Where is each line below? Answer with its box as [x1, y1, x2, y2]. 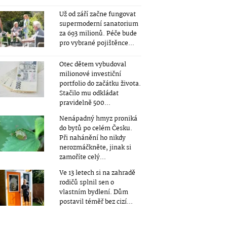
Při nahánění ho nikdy [59, 132, 126, 143]
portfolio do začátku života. [59, 78, 141, 89]
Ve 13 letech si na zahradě [59, 167, 135, 178]
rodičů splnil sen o [59, 177, 114, 188]
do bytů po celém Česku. [59, 123, 132, 134]
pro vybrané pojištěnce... [59, 37, 134, 49]
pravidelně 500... [59, 97, 110, 108]
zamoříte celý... [59, 152, 106, 163]
